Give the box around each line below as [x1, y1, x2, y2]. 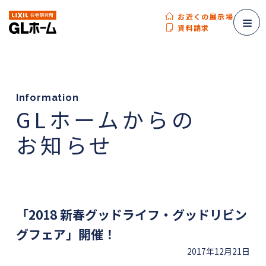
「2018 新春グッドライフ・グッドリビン [15, 205, 247, 223]
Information [15, 92, 79, 103]
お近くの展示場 [178, 11, 233, 22]
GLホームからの [15, 103, 196, 134]
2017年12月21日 [187, 245, 251, 257]
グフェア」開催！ [15, 225, 116, 243]
